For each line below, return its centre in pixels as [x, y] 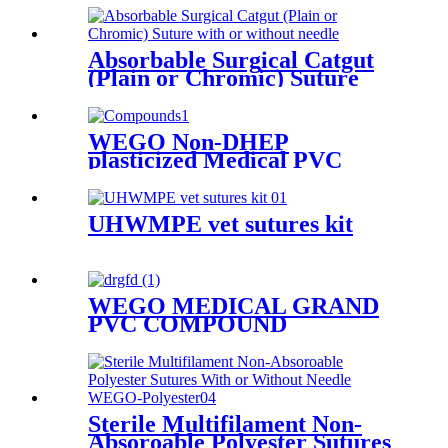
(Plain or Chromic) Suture [223, 78]
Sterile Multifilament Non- [225, 423]
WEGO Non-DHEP [188, 142]
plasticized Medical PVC [215, 160]
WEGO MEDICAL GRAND [233, 306]
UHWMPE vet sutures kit [220, 224]
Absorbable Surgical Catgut [231, 60]
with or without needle [203, 96]
